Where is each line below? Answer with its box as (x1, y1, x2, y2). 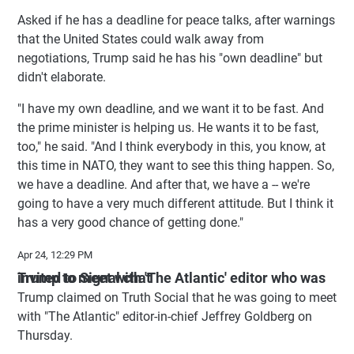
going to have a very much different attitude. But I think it (17, 195, 333, 211)
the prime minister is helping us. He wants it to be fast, (17, 119, 318, 135)
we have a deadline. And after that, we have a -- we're (17, 176, 310, 192)
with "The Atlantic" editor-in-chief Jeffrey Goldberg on (17, 308, 312, 324)
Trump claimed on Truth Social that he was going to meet (17, 289, 337, 305)
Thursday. (17, 327, 73, 343)
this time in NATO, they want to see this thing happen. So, (17, 157, 334, 173)
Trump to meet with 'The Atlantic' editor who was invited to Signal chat (17, 269, 151, 286)
